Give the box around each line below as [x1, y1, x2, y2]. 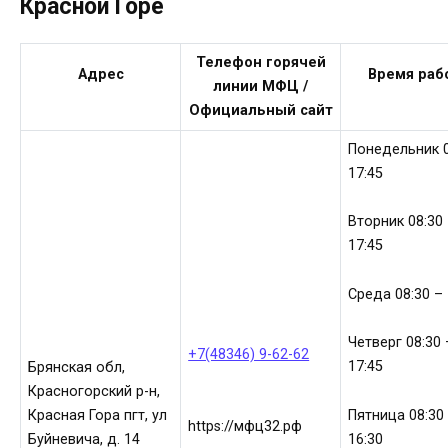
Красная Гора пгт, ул [28, 406, 168, 424]
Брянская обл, [28, 358, 126, 376]
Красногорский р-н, [28, 382, 161, 400]
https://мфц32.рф [188, 418, 303, 436]
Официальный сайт [188, 101, 333, 119]
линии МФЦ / [213, 77, 308, 95]
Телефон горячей [195, 53, 326, 71]
